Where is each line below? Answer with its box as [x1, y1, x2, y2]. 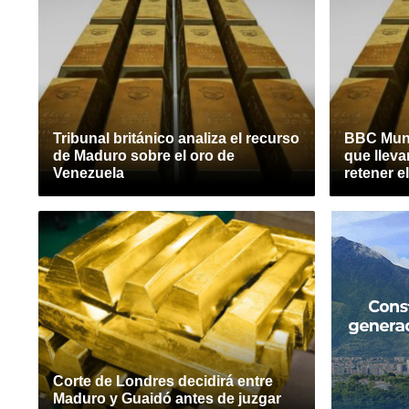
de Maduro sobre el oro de [53, 148, 235, 163]
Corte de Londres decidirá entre [53, 373, 273, 389]
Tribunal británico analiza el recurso [53, 131, 299, 146]
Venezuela [53, 165, 124, 181]
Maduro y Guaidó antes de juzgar [53, 391, 281, 406]
